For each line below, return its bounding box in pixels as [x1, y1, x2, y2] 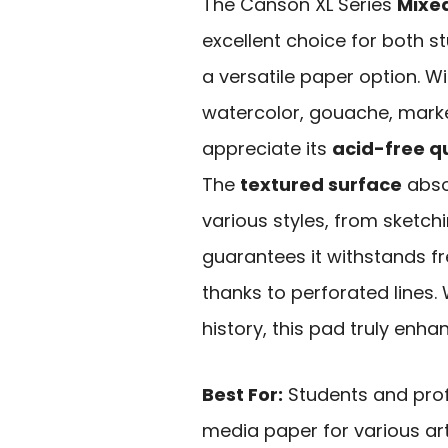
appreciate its [202, 135, 332, 161]
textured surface [240, 171, 402, 197]
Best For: [202, 382, 283, 408]
